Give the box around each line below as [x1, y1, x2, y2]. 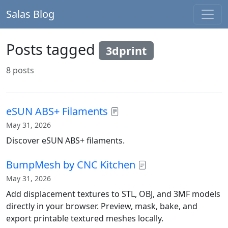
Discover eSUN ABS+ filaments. [6, 134, 125, 146]
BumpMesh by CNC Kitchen [6, 157, 135, 172]
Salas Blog [6, 7, 54, 21]
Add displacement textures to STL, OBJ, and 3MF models [6, 188, 220, 199]
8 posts [6, 64, 34, 76]
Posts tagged [6, 39, 99, 59]
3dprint [106, 43, 147, 58]
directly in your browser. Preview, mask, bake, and [6, 200, 197, 212]
